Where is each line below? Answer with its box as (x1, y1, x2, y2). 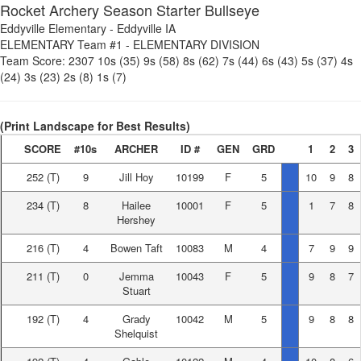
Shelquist (114, 326, 158, 341)
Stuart (122, 283, 151, 298)
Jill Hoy (118, 169, 154, 185)
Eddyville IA (117, 20, 176, 36)
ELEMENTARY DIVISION (133, 36, 259, 52)
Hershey (117, 212, 156, 227)
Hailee (122, 197, 151, 213)
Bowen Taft (110, 240, 163, 255)
